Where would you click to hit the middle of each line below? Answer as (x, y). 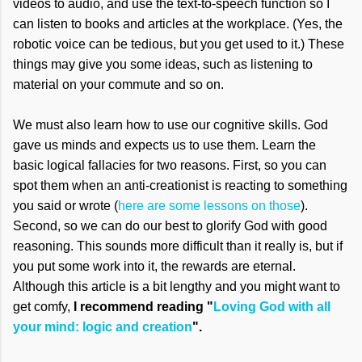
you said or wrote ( (65, 206)
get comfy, (43, 307)
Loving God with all (272, 307)
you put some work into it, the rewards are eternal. (154, 267)
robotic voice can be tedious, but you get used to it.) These (179, 44)
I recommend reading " (143, 307)
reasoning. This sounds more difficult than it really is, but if (178, 246)
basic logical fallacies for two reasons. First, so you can (170, 166)
